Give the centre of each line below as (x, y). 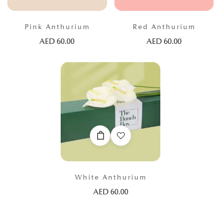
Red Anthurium (164, 27)
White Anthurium (110, 177)
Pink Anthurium (57, 27)
